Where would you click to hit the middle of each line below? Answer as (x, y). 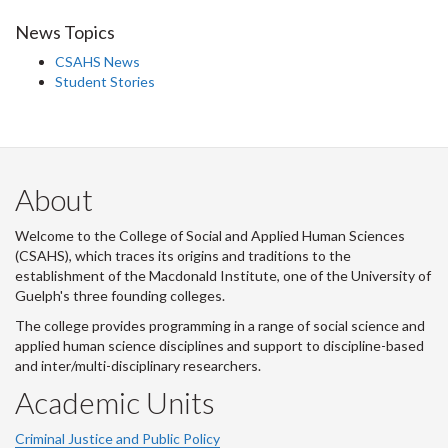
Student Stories (105, 81)
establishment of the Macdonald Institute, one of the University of (223, 275)
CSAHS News (97, 61)
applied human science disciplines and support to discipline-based (219, 345)
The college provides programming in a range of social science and (220, 325)
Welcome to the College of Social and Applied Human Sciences (210, 235)
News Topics (65, 31)
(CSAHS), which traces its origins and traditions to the (183, 255)
